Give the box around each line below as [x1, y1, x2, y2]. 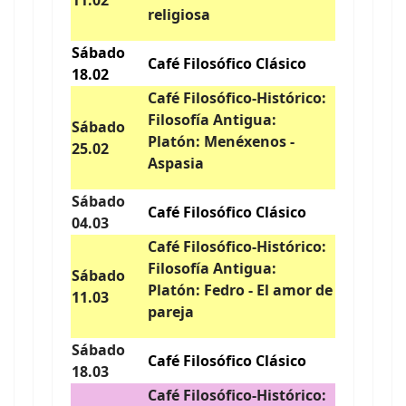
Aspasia [148, 153, 204, 173]
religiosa [148, 5, 210, 24]
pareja [148, 302, 198, 322]
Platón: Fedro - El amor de [148, 280, 333, 300]
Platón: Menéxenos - [148, 131, 295, 151]
